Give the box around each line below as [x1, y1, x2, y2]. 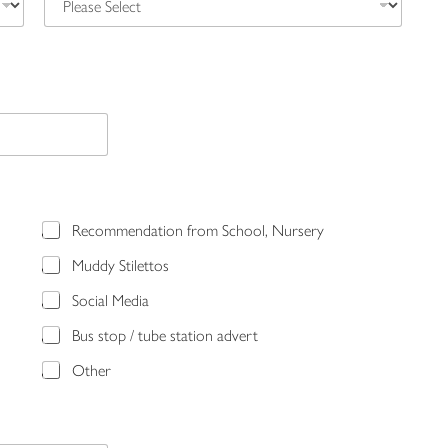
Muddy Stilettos [71, 252, 169, 276]
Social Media [71, 287, 149, 311]
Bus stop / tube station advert [71, 322, 258, 346]
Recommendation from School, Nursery [71, 217, 324, 241]
